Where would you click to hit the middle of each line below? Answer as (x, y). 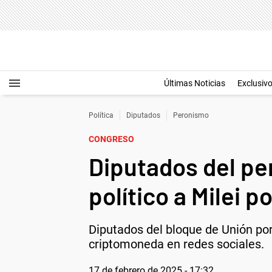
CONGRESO (111, 139)
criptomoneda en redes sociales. (176, 244)
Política (101, 115)
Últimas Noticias (195, 83)
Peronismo (191, 115)
